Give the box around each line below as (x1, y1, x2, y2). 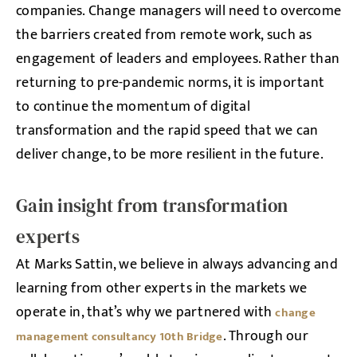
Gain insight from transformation (16, 193, 288, 218)
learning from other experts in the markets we (16, 277, 308, 300)
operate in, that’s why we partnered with (16, 300, 276, 324)
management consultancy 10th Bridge (16, 327, 223, 347)
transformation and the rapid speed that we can (16, 119, 319, 143)
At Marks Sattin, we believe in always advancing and (16, 253, 338, 277)
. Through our (222, 324, 308, 348)
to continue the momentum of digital (16, 95, 250, 119)
